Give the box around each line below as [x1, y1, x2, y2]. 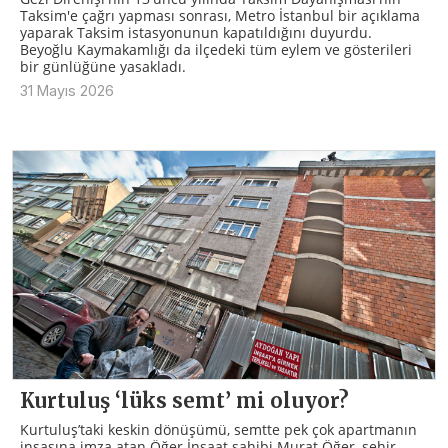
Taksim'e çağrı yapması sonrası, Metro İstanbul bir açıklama [20, 6, 420, 26]
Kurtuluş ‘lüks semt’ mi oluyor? [20, 387, 349, 413]
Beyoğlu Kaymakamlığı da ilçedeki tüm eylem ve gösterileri [20, 40, 412, 60]
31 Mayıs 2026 [20, 82, 114, 100]
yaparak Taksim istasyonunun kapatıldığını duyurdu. [20, 23, 372, 43]
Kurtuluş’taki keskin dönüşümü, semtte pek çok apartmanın [20, 419, 417, 439]
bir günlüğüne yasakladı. [20, 57, 186, 77]
